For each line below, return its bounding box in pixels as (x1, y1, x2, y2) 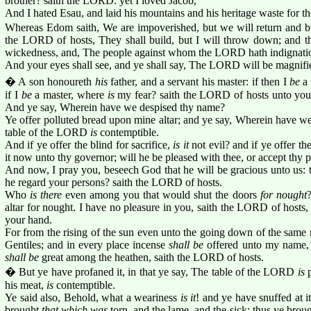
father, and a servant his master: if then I (107, 75, 290, 87)
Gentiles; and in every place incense (5, 238, 169, 251)
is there (30, 188, 62, 201)
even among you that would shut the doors (62, 188, 260, 201)
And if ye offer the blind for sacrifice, (5, 138, 174, 151)
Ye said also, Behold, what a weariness (5, 291, 180, 303)
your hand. (5, 213, 52, 226)
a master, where (31, 88, 108, 101)
